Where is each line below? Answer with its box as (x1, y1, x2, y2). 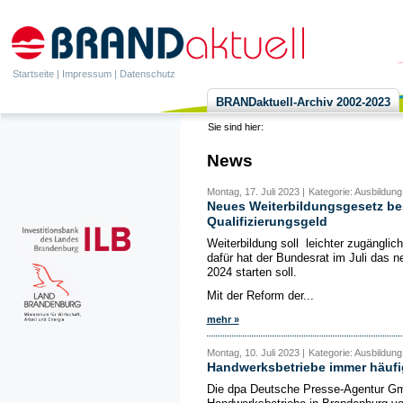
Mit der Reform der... (206, 289, 314, 303)
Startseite (13, 68, 54, 79)
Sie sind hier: (207, 121, 266, 132)
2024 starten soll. (206, 265, 297, 280)
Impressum (62, 68, 112, 79)
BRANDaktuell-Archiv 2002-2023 (216, 95, 390, 109)
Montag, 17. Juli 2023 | (206, 186, 305, 198)
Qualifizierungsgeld (206, 214, 327, 229)
